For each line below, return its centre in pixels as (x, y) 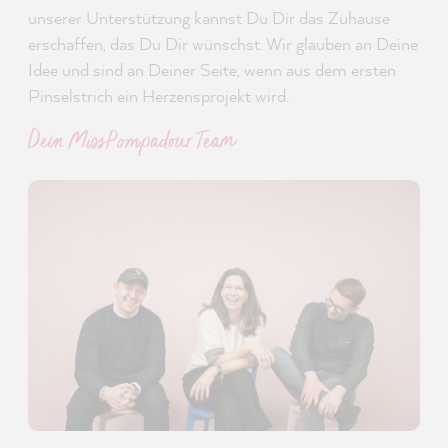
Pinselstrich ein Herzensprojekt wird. (158, 96)
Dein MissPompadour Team (131, 142)
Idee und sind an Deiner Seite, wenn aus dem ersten (212, 70)
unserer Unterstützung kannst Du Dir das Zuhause (209, 18)
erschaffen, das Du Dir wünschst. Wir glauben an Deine (223, 44)
